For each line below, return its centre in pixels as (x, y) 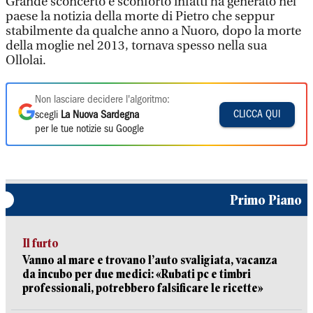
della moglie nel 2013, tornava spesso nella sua (136, 46)
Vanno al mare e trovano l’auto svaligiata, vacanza (150, 260)
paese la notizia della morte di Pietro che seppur (140, 16)
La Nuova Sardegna (100, 115)
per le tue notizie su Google (89, 129)
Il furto (41, 243)
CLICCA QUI (257, 114)
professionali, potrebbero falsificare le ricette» (143, 288)
